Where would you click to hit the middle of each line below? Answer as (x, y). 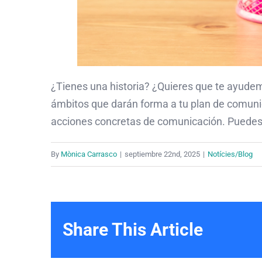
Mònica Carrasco (89, 154)
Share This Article (133, 230)
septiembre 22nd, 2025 (162, 154)
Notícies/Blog (230, 154)
